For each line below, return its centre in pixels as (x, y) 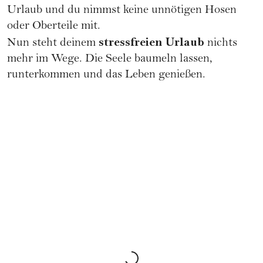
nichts (221, 43)
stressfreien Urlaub (151, 42)
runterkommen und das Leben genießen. (106, 75)
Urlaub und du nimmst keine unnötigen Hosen (122, 11)
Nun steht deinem (53, 43)
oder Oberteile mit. (54, 26)
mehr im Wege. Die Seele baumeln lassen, (110, 59)
